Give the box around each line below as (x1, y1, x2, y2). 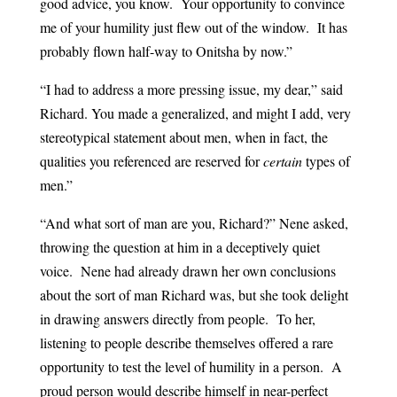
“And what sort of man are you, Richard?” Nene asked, (39, 214, 348, 233)
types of (305, 152, 350, 171)
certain (262, 152, 306, 171)
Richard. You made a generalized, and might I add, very (39, 104, 351, 123)
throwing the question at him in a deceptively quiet (39, 237, 320, 257)
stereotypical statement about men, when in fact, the (39, 128, 328, 147)
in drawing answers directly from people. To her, (39, 309, 315, 329)
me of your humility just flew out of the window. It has (39, 18, 347, 37)
